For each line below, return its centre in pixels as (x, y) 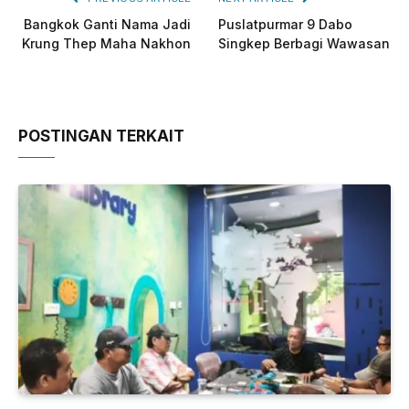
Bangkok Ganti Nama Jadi (107, 25)
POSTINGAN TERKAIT (101, 136)
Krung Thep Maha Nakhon (106, 44)
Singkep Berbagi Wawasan (304, 44)
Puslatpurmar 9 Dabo (285, 25)
